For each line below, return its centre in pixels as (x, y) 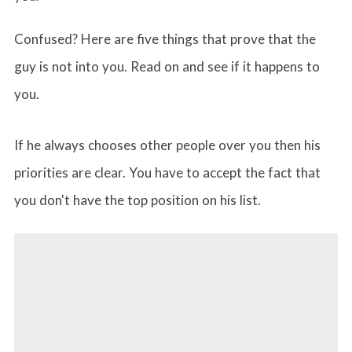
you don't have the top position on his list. (137, 200)
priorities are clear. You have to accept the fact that (167, 172)
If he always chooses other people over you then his (167, 145)
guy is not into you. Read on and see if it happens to (167, 66)
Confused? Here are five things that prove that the (165, 38)
